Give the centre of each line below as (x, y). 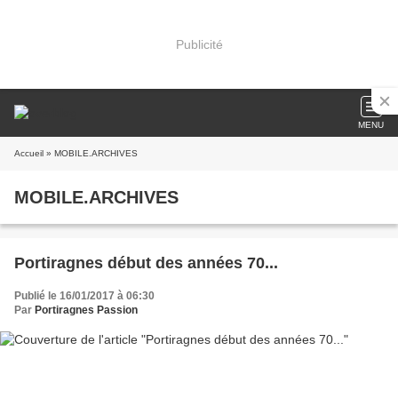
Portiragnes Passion (86, 310)
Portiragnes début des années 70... (146, 263)
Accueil (29, 153)
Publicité (199, 44)
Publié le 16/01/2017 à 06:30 (84, 296)
